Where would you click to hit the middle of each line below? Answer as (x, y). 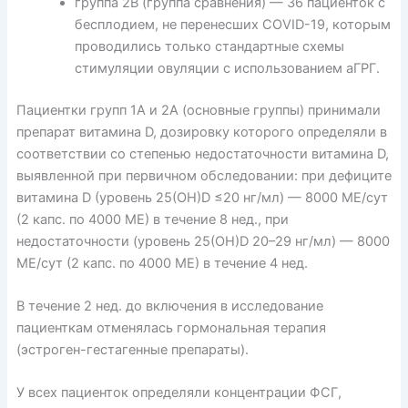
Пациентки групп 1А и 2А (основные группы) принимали (198, 110)
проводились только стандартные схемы (209, 46)
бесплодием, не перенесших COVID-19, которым (232, 24)
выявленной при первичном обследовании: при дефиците (204, 175)
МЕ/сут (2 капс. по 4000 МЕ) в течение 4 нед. (162, 263)
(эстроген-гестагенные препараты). (132, 350)
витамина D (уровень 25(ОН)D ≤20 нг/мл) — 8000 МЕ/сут (202, 197)
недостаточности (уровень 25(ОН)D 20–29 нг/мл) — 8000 (203, 241)
